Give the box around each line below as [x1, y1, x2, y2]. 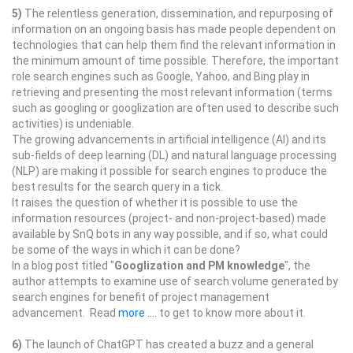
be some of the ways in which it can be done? [12, 243, 240, 256]
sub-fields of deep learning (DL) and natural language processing [12, 149, 336, 162]
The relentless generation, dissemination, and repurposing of [22, 7, 333, 20]
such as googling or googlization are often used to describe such [12, 102, 339, 114]
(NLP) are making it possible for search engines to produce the [12, 165, 327, 177]
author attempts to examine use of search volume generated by [12, 275, 338, 288]
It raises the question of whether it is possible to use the [12, 196, 298, 209]
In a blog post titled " [12, 259, 114, 272]
